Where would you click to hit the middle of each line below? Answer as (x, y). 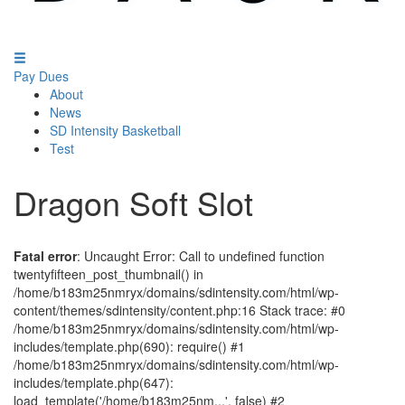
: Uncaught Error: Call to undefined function (201, 256)
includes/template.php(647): (94, 382)
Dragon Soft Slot (133, 202)
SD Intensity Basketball (115, 130)
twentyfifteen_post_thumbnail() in (108, 274)
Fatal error (45, 256)
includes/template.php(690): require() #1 (129, 346)
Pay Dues (41, 76)
